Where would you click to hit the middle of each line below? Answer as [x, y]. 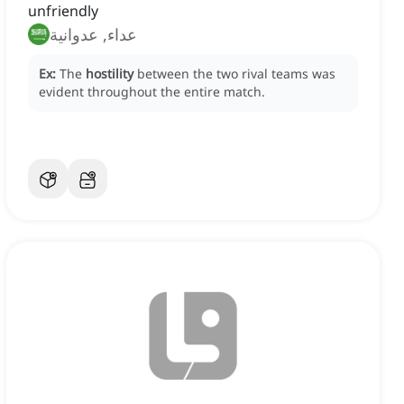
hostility [110, 74]
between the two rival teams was [236, 74]
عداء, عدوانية [93, 35]
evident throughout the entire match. [152, 92]
